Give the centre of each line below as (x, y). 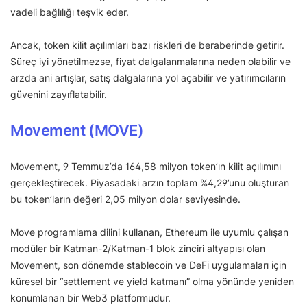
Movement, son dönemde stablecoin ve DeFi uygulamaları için (148, 265)
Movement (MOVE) (77, 130)
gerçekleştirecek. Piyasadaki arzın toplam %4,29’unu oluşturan (150, 182)
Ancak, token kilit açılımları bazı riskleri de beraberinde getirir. (147, 45)
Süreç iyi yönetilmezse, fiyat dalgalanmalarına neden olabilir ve (150, 61)
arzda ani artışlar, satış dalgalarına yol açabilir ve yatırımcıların (148, 77)
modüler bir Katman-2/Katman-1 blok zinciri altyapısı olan (138, 248)
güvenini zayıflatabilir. (59, 94)
